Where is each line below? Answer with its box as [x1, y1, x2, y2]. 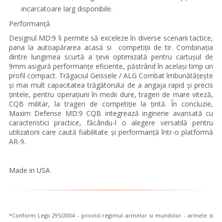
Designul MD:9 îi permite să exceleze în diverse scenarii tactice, [8, 33, 214, 43]
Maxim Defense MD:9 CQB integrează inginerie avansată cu [8, 109, 214, 118]
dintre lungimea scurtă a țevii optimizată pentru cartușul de [8, 52, 214, 61]
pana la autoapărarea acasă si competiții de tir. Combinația [8, 43, 214, 52]
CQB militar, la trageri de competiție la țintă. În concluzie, [8, 99, 214, 109]
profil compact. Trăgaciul [8, 71, 90, 80]
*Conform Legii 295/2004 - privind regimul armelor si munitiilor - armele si [8, 212, 214, 219]
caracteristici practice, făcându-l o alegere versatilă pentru [8, 118, 214, 127]
